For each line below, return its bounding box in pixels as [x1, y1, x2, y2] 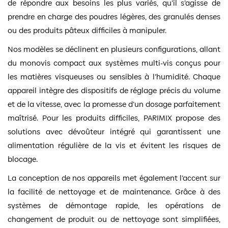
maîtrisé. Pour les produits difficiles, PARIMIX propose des [8, 112, 220, 123]
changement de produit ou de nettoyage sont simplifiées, [8, 213, 220, 224]
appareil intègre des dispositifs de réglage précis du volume [8, 84, 220, 96]
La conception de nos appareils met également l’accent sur [8, 172, 220, 183]
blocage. [8, 153, 38, 164]
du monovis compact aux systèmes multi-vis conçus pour [8, 57, 220, 68]
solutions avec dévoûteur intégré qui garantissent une [8, 126, 220, 137]
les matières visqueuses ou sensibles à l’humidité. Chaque [8, 71, 220, 82]
